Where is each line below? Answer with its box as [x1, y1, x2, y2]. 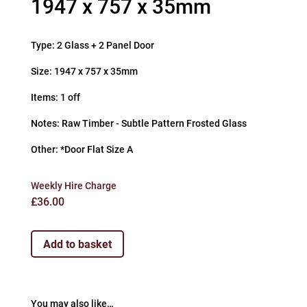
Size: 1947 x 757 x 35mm [30, 65, 138, 77]
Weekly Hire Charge [30, 180, 116, 191]
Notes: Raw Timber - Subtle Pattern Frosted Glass [30, 117, 247, 129]
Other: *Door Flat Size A [30, 143, 133, 155]
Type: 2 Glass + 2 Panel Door [30, 39, 154, 51]
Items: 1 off [30, 91, 80, 103]
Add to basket [42, 237, 112, 251]
